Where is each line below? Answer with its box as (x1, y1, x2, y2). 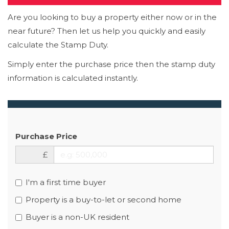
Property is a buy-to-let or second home (26, 194, 181, 204)
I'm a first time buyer (26, 177, 106, 187)
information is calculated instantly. (8, 73, 138, 83)
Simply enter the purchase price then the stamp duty (8, 59, 215, 69)
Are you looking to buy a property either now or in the (8, 12, 217, 22)
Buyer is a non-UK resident (26, 212, 129, 222)
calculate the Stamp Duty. (8, 40, 108, 50)
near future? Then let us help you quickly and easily (8, 26, 205, 36)
